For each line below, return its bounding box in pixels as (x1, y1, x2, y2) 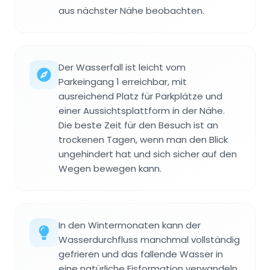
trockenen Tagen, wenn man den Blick (58, 133, 228, 146)
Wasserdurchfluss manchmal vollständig (58, 233, 240, 246)
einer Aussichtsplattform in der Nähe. (58, 104, 225, 118)
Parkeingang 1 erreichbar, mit (58, 75, 187, 89)
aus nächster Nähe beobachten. (58, 4, 204, 17)
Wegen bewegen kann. (58, 162, 162, 175)
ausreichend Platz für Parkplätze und (58, 90, 222, 103)
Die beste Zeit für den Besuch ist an (58, 119, 218, 132)
